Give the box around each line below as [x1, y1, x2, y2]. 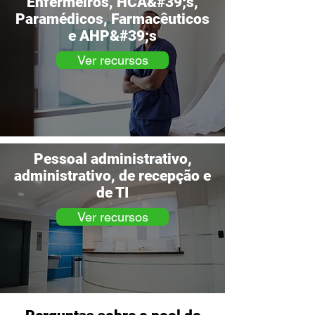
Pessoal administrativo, [33, 150, 192, 167]
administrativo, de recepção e [14, 167, 211, 184]
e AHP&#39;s [68, 27, 157, 44]
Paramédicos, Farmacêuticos [15, 11, 210, 27]
